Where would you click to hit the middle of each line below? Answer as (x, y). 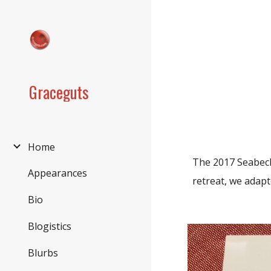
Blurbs (43, 253)
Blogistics (50, 226)
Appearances (57, 173)
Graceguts (59, 92)
